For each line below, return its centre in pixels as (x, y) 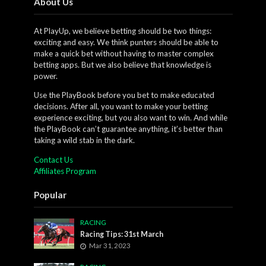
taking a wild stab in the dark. (84, 140)
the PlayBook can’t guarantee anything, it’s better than (128, 129)
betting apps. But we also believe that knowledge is (122, 64)
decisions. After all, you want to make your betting (121, 107)
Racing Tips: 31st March (122, 234)
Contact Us (53, 159)
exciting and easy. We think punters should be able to (126, 42)
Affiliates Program (65, 171)
